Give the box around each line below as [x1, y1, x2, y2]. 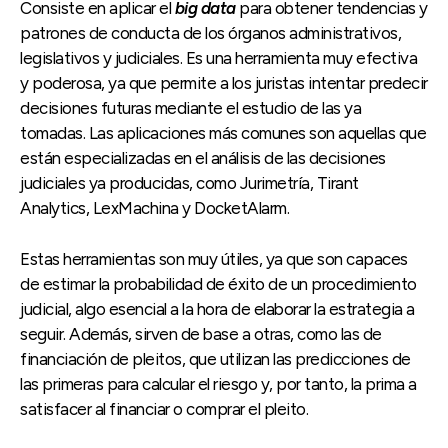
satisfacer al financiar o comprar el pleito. [20, 399, 308, 420]
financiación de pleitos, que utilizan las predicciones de [20, 349, 411, 370]
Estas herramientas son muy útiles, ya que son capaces [20, 249, 408, 270]
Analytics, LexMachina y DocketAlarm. [20, 198, 289, 219]
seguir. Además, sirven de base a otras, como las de [20, 324, 382, 345]
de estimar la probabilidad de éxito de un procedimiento [20, 274, 417, 295]
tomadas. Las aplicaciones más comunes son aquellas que [20, 123, 426, 144]
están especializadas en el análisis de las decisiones [20, 148, 386, 169]
